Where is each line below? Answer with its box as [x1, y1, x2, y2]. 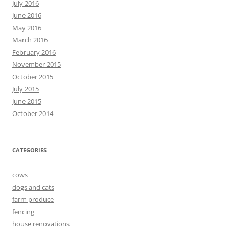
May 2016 [12, 23, 41, 33]
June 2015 [12, 97, 41, 106]
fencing [12, 207, 34, 217]
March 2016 [12, 35, 48, 45]
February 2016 [12, 48, 56, 57]
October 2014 [12, 109, 53, 119]
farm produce [12, 195, 54, 204]
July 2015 [12, 84, 39, 94]
